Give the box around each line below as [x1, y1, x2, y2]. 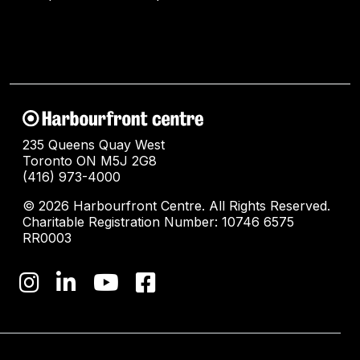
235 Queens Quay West [22, 137, 165, 153]
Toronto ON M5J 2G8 [22, 153, 157, 169]
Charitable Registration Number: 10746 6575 [22, 214, 294, 230]
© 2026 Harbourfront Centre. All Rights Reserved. [22, 198, 330, 214]
